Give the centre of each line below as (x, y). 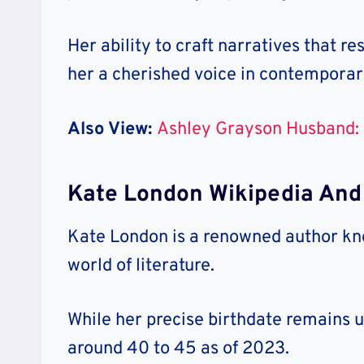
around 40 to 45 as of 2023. (178, 349)
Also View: (112, 130)
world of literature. (141, 266)
